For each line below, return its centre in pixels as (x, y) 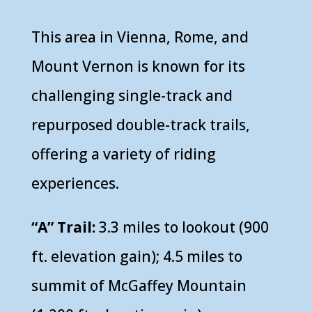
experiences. (75, 183)
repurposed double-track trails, (140, 124)
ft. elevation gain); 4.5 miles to (136, 256)
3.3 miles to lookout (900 (182, 227)
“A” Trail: (63, 227)
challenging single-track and (132, 95)
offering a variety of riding (123, 154)
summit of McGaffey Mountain (139, 285)
